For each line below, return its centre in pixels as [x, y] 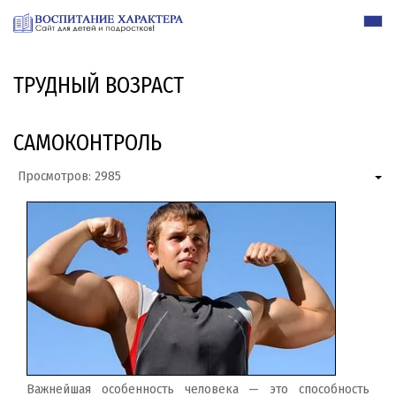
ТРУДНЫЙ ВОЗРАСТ [99, 86]
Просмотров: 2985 [69, 176]
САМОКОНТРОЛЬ [88, 144]
